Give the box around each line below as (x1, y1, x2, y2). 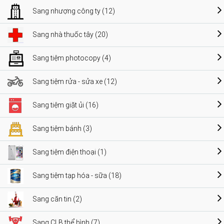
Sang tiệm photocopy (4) (32, 54, 111, 62)
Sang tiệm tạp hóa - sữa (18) (32, 171, 121, 180)
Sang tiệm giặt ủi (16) (32, 101, 98, 109)
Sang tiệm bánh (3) (32, 124, 92, 133)
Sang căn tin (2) (32, 195, 82, 203)
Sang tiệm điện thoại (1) (32, 148, 106, 156)
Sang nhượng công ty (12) (32, 7, 115, 15)
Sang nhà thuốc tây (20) (32, 30, 108, 39)
